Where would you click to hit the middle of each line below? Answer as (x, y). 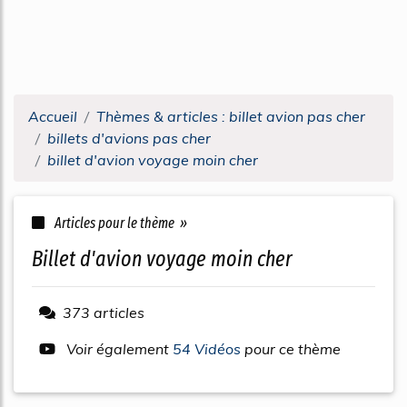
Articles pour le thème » (119, 223)
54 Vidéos (208, 349)
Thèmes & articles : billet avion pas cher (231, 116)
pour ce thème (293, 349)
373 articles (104, 313)
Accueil (53, 116)
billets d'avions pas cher (129, 138)
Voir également (118, 349)
